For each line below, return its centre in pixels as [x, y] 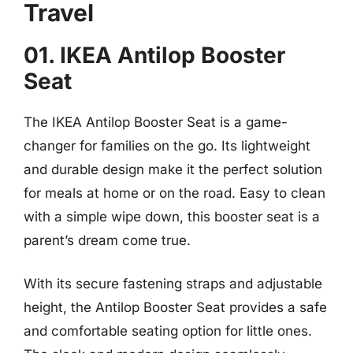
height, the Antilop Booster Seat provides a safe [175, 307]
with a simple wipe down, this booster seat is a [172, 216]
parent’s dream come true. [107, 240]
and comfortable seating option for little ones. [168, 331]
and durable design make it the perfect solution [173, 169]
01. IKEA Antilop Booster [154, 55]
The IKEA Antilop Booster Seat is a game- [156, 122]
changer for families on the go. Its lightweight [167, 145]
